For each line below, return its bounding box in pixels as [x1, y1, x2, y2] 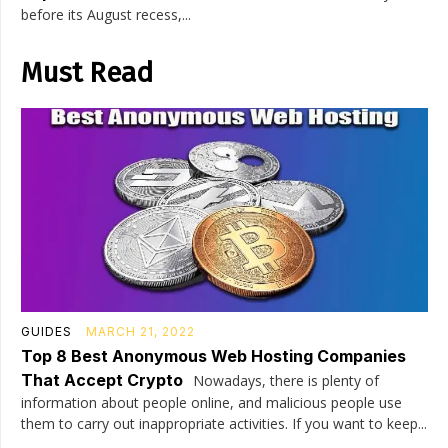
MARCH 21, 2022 [86, 323, 195, 339]
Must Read [21, 56, 153, 89]
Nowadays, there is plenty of [189, 370, 379, 390]
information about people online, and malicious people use [21, 392, 402, 412]
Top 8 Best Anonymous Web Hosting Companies [21, 345, 406, 366]
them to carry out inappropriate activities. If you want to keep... [21, 413, 427, 433]
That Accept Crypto [21, 369, 183, 390]
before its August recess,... [21, 5, 191, 24]
